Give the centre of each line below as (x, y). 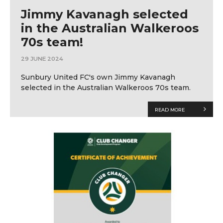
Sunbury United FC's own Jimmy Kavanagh (98, 77)
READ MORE (169, 110)
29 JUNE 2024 (42, 59)
